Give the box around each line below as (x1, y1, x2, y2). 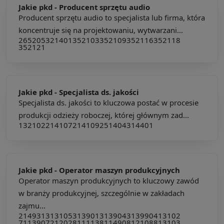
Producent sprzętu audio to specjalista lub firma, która (18, 12, 205, 22)
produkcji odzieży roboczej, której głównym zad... (18, 109, 189, 120)
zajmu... (18, 200, 45, 210)
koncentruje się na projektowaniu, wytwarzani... (18, 24, 183, 35)
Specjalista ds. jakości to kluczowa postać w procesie (18, 97, 198, 107)
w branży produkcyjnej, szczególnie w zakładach (18, 187, 184, 198)
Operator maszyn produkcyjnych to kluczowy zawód (18, 175, 199, 185)
